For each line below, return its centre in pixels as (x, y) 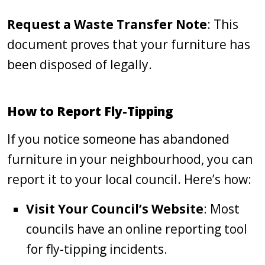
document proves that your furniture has (129, 44)
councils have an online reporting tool (137, 229)
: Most (222, 209)
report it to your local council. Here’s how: (129, 179)
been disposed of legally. (80, 64)
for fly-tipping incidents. (97, 249)
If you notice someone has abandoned (118, 139)
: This (223, 24)
